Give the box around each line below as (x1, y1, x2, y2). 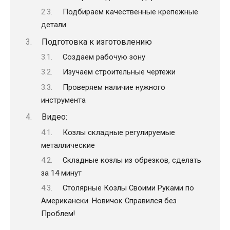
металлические (41, 140, 95, 150)
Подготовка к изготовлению (41, 36, 152, 47)
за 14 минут (41, 168, 82, 178)
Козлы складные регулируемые (62, 127, 175, 137)
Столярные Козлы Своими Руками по (62, 183, 194, 193)
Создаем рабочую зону (62, 52, 145, 62)
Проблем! (41, 209, 75, 219)
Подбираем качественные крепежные (62, 7, 198, 17)
